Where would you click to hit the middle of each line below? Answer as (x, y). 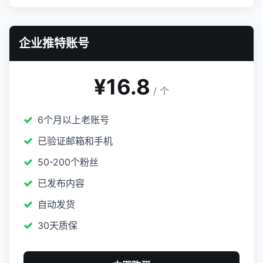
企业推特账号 (54, 43)
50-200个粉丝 (68, 162)
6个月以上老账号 (73, 120)
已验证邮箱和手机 (75, 141)
